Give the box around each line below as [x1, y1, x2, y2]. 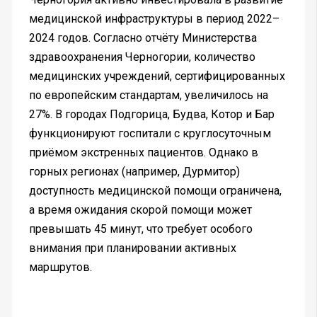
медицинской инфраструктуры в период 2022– [28, 12, 279, 26]
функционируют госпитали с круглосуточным [28, 127, 271, 141]
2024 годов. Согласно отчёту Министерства [28, 31, 257, 45]
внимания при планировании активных [28, 241, 236, 255]
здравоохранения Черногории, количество [28, 50, 255, 64]
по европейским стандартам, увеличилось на [28, 88, 268, 103]
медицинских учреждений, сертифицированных [28, 69, 285, 83]
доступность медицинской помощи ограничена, [28, 184, 282, 198]
